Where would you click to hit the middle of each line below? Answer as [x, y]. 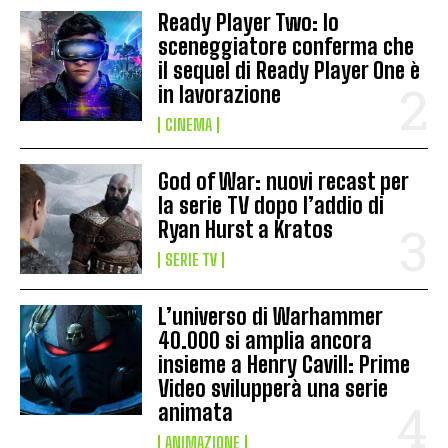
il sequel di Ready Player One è [289, 70]
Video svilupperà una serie [273, 388]
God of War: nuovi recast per [284, 181]
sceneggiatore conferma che [286, 46]
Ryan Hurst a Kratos [246, 229]
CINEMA [189, 124]
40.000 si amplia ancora [265, 340]
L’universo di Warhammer [271, 316]
